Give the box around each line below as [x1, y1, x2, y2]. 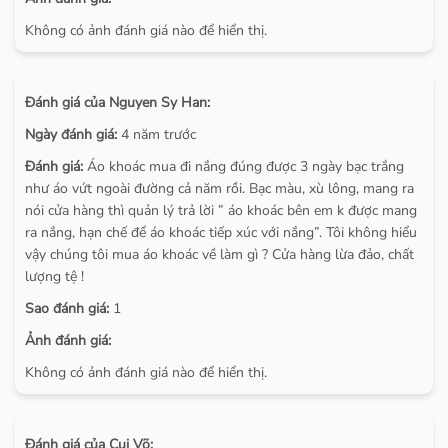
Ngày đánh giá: [25, 124, 117, 144]
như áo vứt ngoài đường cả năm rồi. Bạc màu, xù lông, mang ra [25, 178, 414, 198]
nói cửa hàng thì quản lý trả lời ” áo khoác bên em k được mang [25, 200, 417, 220]
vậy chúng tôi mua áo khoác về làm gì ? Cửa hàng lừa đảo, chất [25, 244, 414, 264]
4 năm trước [117, 124, 196, 144]
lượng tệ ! [25, 266, 84, 286]
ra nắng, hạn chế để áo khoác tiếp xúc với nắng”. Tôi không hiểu [25, 222, 417, 242]
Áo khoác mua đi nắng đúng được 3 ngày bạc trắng [83, 156, 404, 176]
